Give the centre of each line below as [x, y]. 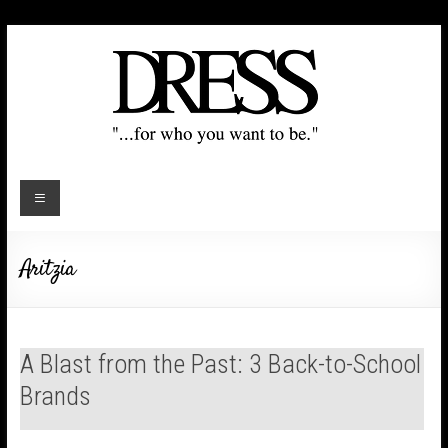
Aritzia [47, 269]
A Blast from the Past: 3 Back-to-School [220, 364]
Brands [55, 396]
